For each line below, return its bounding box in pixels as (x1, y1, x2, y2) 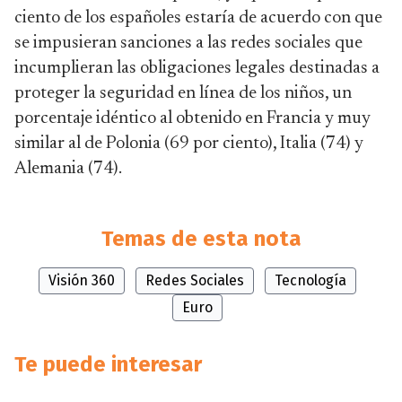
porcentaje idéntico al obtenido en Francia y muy (14, 109, 371, 127)
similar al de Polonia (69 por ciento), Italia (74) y (14, 135, 363, 153)
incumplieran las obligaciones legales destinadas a (14, 59, 380, 77)
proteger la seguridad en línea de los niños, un (14, 84, 352, 102)
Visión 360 (48, 272, 115, 289)
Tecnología (275, 272, 346, 289)
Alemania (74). (14, 160, 122, 178)
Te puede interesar (14, 352, 202, 377)
